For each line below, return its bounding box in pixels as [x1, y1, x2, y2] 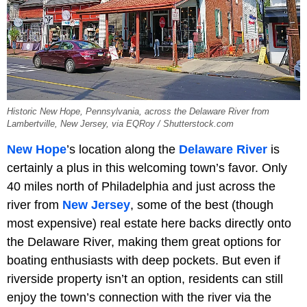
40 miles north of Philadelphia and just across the [7, 179, 275, 193]
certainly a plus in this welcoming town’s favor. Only [7, 160, 287, 175]
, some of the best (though [130, 197, 273, 212]
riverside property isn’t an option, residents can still [7, 271, 283, 286]
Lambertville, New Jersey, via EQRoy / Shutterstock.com [7, 119, 234, 129]
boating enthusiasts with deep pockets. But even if [7, 253, 280, 267]
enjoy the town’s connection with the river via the [7, 290, 271, 304]
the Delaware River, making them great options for [7, 234, 281, 249]
